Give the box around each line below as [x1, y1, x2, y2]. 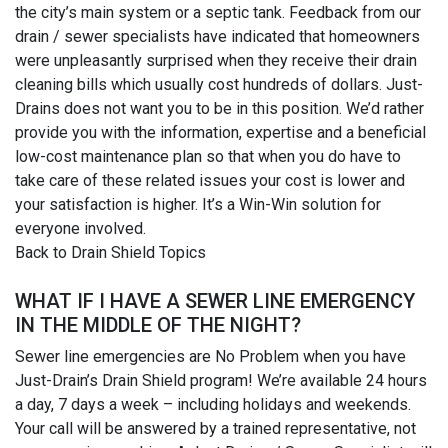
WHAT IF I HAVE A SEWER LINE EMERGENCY [15, 289, 415, 314]
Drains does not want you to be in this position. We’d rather [15, 99, 424, 119]
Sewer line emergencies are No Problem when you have [15, 347, 406, 367]
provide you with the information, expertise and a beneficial [15, 123, 426, 143]
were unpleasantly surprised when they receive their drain [15, 51, 417, 71]
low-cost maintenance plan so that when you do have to [15, 147, 401, 167]
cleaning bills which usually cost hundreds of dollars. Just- [15, 75, 423, 95]
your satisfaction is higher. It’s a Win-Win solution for [15, 195, 381, 215]
